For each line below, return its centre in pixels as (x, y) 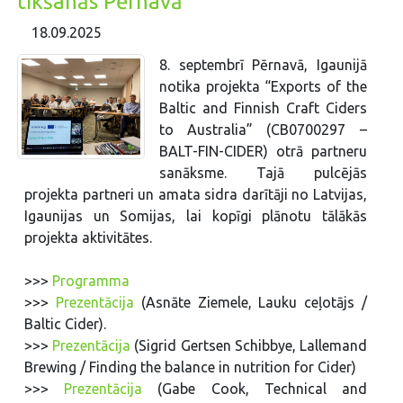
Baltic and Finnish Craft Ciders (263, 107)
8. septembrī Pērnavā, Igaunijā (263, 64)
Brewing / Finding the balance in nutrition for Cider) (191, 367)
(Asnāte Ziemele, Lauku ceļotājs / (250, 302)
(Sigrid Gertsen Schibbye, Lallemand (249, 345)
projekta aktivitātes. (89, 237)
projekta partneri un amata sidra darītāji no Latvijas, (196, 194)
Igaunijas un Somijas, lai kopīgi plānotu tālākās (196, 215)
